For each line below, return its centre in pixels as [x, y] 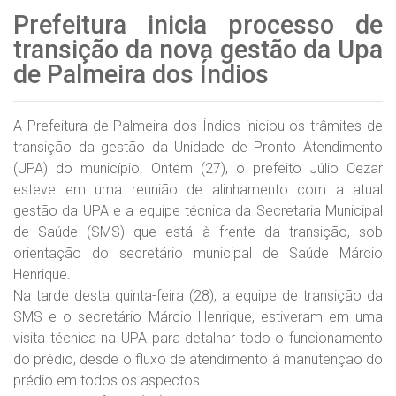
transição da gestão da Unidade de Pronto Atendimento [198, 147]
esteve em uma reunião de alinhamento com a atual [198, 190]
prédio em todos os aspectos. [108, 381]
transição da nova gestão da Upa [198, 49]
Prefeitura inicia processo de [198, 25]
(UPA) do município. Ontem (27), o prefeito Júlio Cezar [198, 168]
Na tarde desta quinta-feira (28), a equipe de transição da [198, 296]
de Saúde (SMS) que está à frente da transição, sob [198, 232]
